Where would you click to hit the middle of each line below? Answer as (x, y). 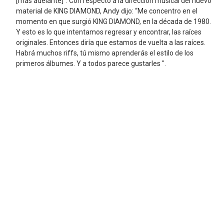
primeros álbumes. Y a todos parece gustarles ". (91, 64)
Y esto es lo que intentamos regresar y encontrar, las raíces (108, 32)
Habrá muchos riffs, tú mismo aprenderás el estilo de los (104, 53)
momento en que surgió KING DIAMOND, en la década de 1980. (113, 22)
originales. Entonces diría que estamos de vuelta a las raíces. (110, 43)
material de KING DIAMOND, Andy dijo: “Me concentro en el (106, 11)
